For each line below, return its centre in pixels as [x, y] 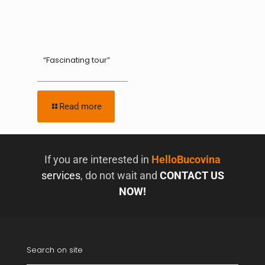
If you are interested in [98, 159]
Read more [80, 106]
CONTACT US [192, 175]
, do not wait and [120, 175]
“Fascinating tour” [77, 60]
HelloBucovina [186, 159]
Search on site [55, 250]
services [61, 175]
